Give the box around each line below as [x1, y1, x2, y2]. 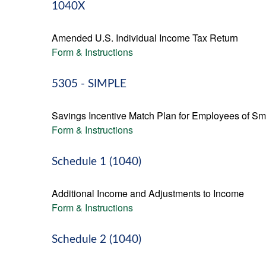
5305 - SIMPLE [52, 78, 126, 90]
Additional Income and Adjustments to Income [52, 186, 244, 200]
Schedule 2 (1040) [52, 234, 141, 245]
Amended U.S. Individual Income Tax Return [52, 31, 238, 45]
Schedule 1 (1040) [52, 156, 141, 167]
